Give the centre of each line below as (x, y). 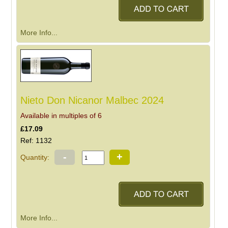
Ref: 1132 (36, 141)
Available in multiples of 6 (61, 116)
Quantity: (35, 158)
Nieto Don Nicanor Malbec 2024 (92, 101)
